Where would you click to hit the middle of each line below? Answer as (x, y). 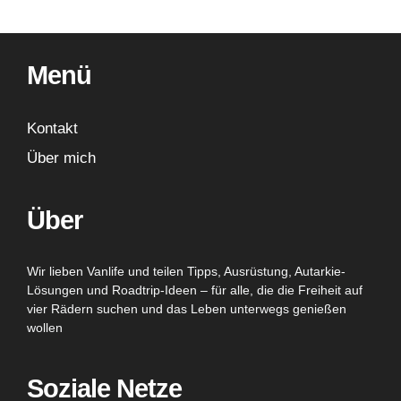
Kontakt (52, 128)
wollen (45, 328)
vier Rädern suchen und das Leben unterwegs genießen (187, 309)
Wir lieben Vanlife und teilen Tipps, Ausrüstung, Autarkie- (186, 272)
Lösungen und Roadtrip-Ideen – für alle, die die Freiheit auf (195, 290)
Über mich (61, 158)
